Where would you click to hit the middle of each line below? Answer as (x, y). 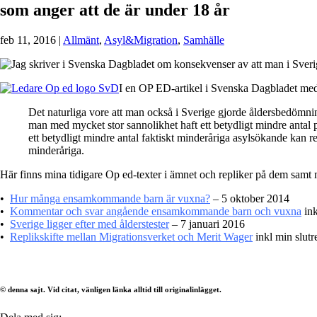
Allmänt (81, 40)
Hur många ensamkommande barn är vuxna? (110, 198)
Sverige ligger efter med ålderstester (90, 224)
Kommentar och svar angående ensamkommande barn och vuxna (156, 211)
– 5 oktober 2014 (250, 198)
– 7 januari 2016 (208, 224)
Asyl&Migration (141, 40)
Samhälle (204, 40)
